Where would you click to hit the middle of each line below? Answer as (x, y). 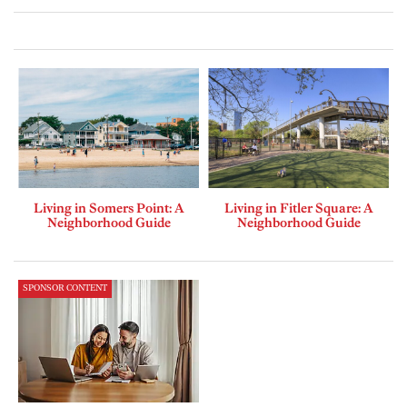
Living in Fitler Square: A (298, 208)
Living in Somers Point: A (109, 208)
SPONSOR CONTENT (65, 289)
